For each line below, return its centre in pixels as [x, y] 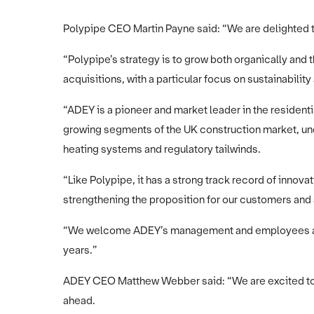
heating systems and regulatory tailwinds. [162, 149]
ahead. [79, 301]
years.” [80, 250]
